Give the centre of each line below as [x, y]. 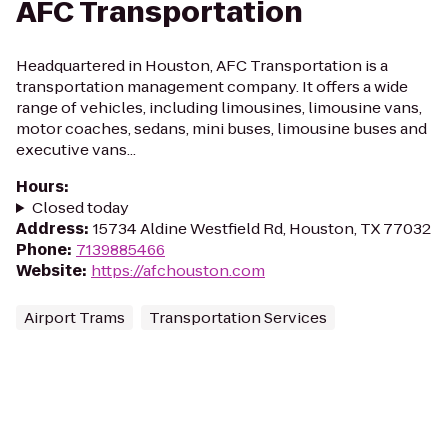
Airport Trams [74, 317]
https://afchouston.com [178, 270]
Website [49, 270]
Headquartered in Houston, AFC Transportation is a [202, 65]
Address [50, 228]
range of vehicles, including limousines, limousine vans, [219, 107]
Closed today [80, 207]
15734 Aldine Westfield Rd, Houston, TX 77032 [262, 228]
